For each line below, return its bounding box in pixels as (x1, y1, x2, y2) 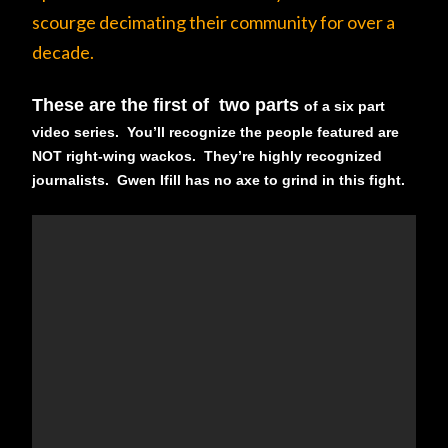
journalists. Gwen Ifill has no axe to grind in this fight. (32, 172, 405, 188)
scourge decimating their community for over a (32, 11, 395, 33)
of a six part (304, 98, 385, 114)
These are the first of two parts (32, 95, 304, 115)
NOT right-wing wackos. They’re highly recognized (32, 148, 382, 164)
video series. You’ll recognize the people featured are (32, 124, 399, 140)
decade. (32, 41, 94, 63)
